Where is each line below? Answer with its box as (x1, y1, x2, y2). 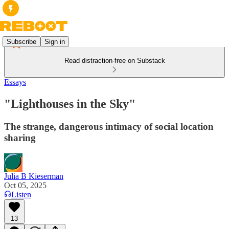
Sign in (44, 37, 65, 45)
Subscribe (7, 37, 36, 45)
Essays (4, 78, 26, 86)
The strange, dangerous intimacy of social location (4, 121, 214, 132)
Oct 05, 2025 (4, 180, 47, 190)
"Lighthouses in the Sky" (4, 97, 135, 110)
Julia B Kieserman (4, 171, 63, 180)
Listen (11, 190, 31, 199)
